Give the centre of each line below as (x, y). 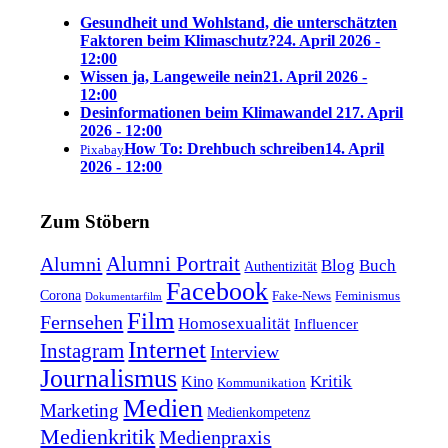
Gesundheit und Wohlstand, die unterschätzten (239, 23)
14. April (355, 149)
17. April (374, 113)
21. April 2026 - (315, 77)
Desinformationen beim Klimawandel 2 (212, 113)
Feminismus (368, 295)
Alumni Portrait (173, 263)
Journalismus (109, 378)
